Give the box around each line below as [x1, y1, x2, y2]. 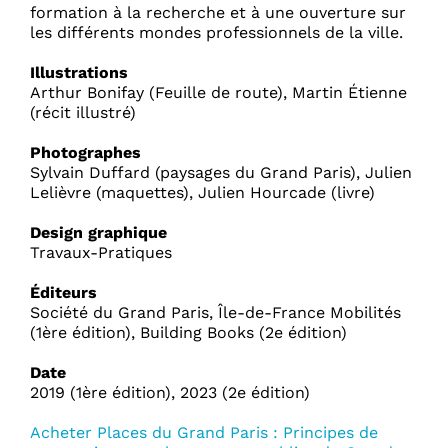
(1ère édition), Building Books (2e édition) [30, 323, 347, 343]
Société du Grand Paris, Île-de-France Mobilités [30, 303, 401, 323]
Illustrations [30, 63, 128, 83]
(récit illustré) [30, 103, 136, 123]
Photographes [30, 143, 141, 163]
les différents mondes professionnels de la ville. [30, 23, 403, 43]
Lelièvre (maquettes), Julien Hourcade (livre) [30, 183, 375, 203]
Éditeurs [30, 283, 97, 303]
